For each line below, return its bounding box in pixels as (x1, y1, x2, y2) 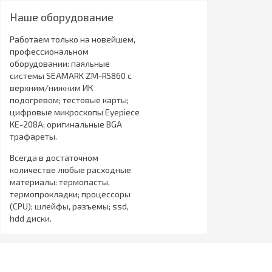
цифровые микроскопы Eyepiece (9, 106, 140, 117)
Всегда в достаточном (9, 152, 98, 163)
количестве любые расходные (9, 164, 131, 175)
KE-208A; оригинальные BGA (9, 118, 122, 129)
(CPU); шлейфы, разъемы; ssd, (9, 200, 129, 211)
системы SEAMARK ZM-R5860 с (9, 70, 132, 81)
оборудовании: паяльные (9, 58, 110, 69)
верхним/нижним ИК (9, 82, 93, 93)
